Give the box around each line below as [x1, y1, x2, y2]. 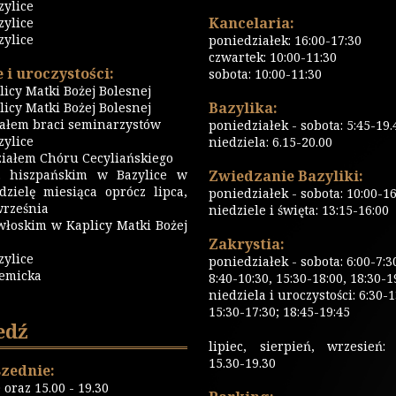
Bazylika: [209, 98, 278, 118]
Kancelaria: [209, 13, 295, 33]
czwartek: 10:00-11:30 [209, 49, 338, 65]
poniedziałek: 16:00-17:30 [209, 32, 362, 49]
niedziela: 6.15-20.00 [209, 133, 333, 150]
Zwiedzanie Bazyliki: [209, 166, 364, 186]
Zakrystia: [209, 234, 286, 254]
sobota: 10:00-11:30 [209, 65, 323, 82]
